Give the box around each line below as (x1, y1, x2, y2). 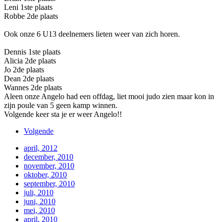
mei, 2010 (24, 206, 55, 215)
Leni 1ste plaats (4, 2, 53, 11)
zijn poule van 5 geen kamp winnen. (4, 101, 117, 110)
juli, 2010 (24, 188, 54, 197)
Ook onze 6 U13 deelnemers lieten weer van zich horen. (4, 29, 180, 38)
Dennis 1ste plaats (4, 47, 60, 56)
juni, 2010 (24, 197, 55, 206)
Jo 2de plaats (4, 65, 44, 74)
